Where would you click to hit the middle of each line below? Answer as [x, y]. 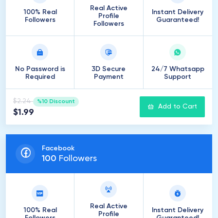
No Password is [40, 69]
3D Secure [109, 69]
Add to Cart [178, 107]
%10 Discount [56, 102]
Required [40, 77]
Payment [109, 77]
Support [178, 77]
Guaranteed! [178, 20]
